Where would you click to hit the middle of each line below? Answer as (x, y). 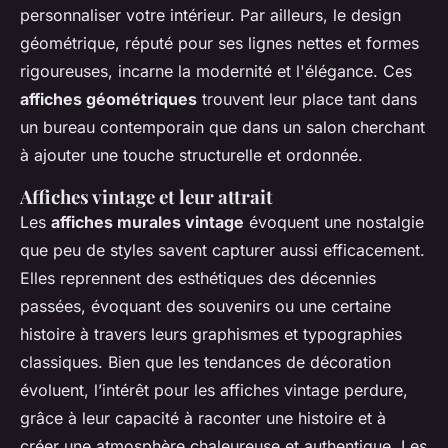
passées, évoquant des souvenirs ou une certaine (205, 306)
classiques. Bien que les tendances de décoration (205, 362)
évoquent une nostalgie (334, 222)
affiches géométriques (108, 99)
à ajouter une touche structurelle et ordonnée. (191, 155)
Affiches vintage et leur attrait (146, 197)
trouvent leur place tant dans (307, 99)
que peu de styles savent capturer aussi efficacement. (222, 250)
